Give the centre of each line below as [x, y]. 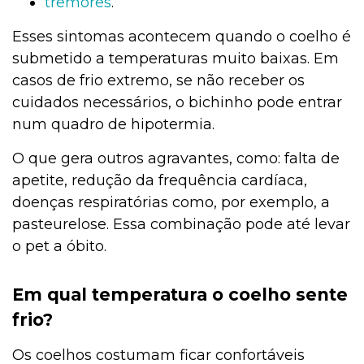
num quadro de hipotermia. [113, 125]
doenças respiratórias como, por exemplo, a [171, 203]
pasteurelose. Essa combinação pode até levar [181, 225]
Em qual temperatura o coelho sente [180, 295]
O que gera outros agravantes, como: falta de [176, 159]
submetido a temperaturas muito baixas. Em [175, 59]
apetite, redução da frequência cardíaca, [160, 181]
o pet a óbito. [59, 247]
